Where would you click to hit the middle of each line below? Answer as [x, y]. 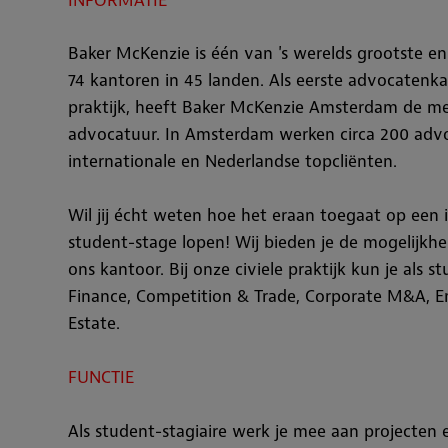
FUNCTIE [101, 377]
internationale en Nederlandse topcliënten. [235, 161]
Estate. [96, 323]
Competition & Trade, [220, 296]
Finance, [102, 296]
